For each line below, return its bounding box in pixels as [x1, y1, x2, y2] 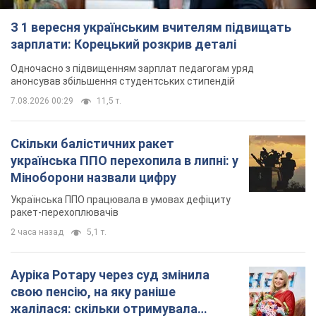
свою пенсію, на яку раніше [11, 284, 176, 299]
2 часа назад [11, 226, 63, 237]
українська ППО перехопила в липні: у [11, 152, 238, 168]
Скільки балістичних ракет [11, 135, 174, 151]
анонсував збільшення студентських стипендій [11, 75, 235, 87]
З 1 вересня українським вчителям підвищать [11, 19, 291, 35]
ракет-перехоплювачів [11, 206, 119, 218]
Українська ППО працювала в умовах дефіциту [11, 193, 231, 205]
